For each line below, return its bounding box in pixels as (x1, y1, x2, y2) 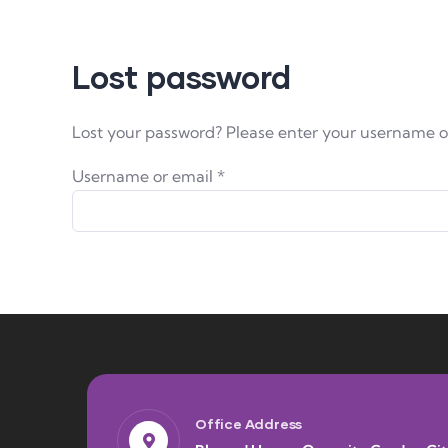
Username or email (72, 165, 217, 186)
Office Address (195, 415, 303, 432)
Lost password (72, 56, 291, 96)
